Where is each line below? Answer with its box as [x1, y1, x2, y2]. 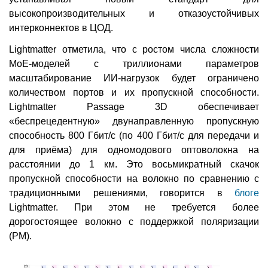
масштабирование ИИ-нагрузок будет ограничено [9, 72, 259, 83]
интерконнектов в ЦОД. [9, 22, 113, 33]
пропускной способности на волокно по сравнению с [9, 173, 259, 184]
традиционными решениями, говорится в [9, 187, 234, 198]
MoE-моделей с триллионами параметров [9, 58, 259, 69]
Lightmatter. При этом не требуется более [9, 202, 259, 212]
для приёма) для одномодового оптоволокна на [9, 144, 259, 155]
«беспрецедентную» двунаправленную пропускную [9, 115, 259, 126]
